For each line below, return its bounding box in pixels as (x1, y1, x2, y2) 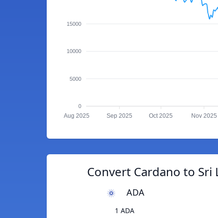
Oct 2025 (149, 112, 173, 120)
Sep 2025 (106, 112, 132, 120)
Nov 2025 (191, 112, 217, 120)
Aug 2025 (63, 112, 90, 120)
